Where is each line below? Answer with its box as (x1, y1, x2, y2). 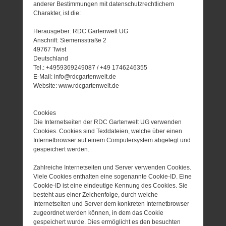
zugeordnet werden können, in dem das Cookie (33, 209, 164, 217)
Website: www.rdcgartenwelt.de (33, 82, 120, 90)
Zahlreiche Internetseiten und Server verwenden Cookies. (33, 164, 192, 172)
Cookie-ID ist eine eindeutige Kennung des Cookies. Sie (33, 182, 188, 190)
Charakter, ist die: (33, 10, 81, 17)
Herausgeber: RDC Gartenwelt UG (33, 28, 129, 35)
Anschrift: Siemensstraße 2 (33, 37, 107, 44)
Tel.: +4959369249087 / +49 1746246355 (33, 64, 148, 72)
